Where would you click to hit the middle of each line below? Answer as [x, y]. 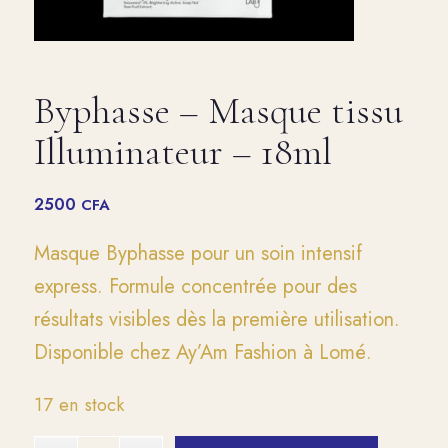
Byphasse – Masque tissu [218, 110]
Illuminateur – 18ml [182, 151]
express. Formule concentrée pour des [195, 286]
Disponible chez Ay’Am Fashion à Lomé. [202, 352]
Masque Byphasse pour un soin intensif [197, 253]
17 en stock [78, 404]
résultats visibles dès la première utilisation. [216, 319]
